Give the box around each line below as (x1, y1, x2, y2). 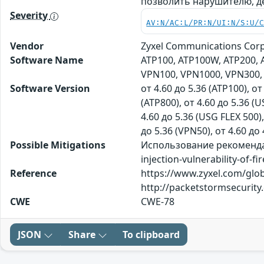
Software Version (10, 81, 90, 95)
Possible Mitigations (10, 138, 105, 151)
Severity (10, 8, 50, 22)
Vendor (10, 39, 44, 52)
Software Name (10, 53, 83, 67)
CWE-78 (141, 194, 175, 208)
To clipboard (123, 227, 180, 241)
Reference (10, 166, 57, 180)
